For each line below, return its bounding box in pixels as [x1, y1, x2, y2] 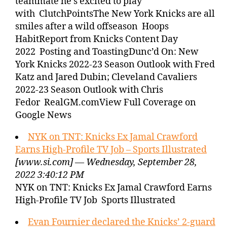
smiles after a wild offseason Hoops [15, 21, 169, 32]
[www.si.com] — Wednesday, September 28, [15, 157, 197, 168]
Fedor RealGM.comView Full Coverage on [15, 97, 196, 108]
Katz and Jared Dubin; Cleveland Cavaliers [15, 71, 197, 83]
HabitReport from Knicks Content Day [15, 33, 178, 45]
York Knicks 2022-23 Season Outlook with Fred [15, 59, 215, 70]
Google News [15, 109, 71, 121]
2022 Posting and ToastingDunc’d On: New [15, 46, 199, 58]
